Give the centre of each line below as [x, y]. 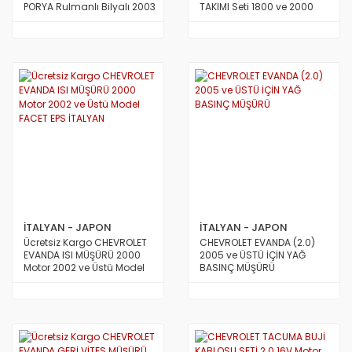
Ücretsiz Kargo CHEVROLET [85, 242]
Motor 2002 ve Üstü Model [84, 268]
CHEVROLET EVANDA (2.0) [257, 242]
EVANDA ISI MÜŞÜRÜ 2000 [82, 255]
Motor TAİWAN [232, 19]
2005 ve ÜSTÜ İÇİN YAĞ [253, 255]
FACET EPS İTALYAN [66, 280]
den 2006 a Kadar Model [83, 19]
